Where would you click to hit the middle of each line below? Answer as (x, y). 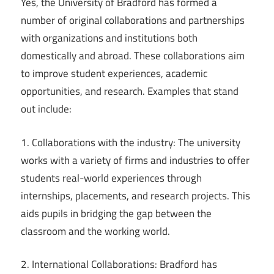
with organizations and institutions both (109, 38)
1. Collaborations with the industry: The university (131, 142)
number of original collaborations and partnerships (133, 20)
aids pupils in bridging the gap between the (116, 213)
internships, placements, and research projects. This (135, 195)
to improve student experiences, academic (114, 74)
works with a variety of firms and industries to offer (135, 160)
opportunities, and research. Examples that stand (130, 91)
